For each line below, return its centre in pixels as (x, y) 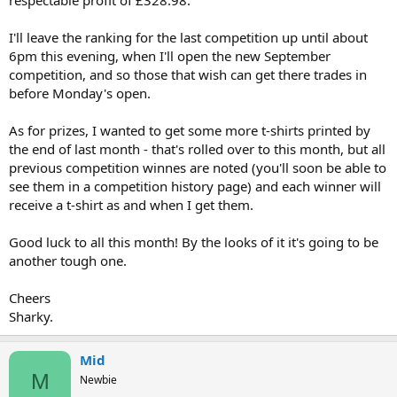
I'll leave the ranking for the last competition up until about (188, 37)
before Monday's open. (80, 93)
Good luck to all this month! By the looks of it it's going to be (194, 241)
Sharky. (31, 316)
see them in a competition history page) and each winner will (195, 186)
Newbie (98, 379)
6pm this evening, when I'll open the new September (170, 55)
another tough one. (68, 260)
